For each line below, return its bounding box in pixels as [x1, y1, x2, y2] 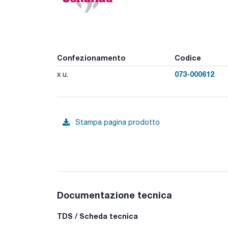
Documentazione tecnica [57, 189, 172, 201]
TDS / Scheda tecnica [57, 212, 138, 220]
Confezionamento [57, 53, 126, 62]
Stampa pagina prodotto [75, 118, 160, 126]
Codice [174, 53, 201, 62]
